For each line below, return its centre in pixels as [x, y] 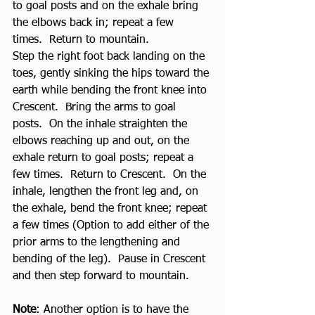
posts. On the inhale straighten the [102, 124]
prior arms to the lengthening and [98, 243]
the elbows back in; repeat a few [95, 23]
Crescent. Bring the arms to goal [96, 108]
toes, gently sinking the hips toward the [112, 74]
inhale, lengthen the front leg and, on [107, 192]
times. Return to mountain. [83, 40]
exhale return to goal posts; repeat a [105, 158]
